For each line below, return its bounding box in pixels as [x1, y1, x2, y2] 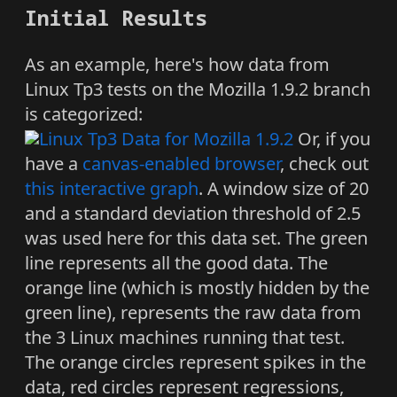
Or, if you [293, 126, 370, 151]
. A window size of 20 [198, 175, 369, 200]
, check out [280, 151, 369, 175]
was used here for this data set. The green [25, 225, 368, 250]
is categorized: [25, 101, 143, 126]
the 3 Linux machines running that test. [25, 324, 345, 349]
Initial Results [25, 3, 207, 32]
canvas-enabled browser [82, 151, 280, 175]
